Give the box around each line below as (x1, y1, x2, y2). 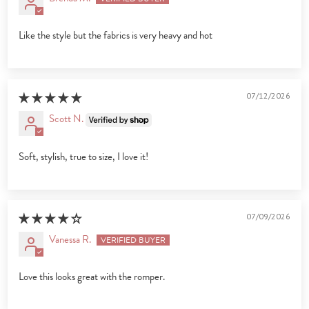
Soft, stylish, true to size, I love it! (19, 148, 149, 164)
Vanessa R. (49, 231, 92, 247)
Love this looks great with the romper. (19, 268, 166, 284)
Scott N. (49, 110, 84, 126)
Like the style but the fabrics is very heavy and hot (19, 27, 213, 43)
